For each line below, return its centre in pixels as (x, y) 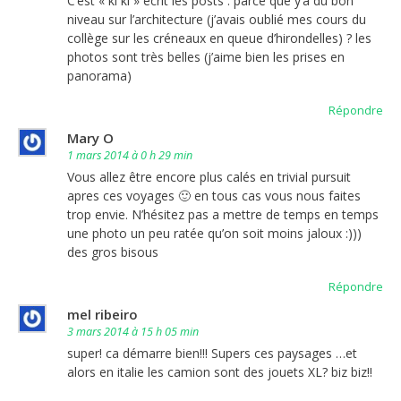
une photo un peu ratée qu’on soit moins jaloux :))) (214, 233)
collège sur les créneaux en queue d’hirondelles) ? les (219, 38)
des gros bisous (113, 252)
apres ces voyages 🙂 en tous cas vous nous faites (214, 195)
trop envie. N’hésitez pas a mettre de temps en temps (223, 214)
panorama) (99, 75)
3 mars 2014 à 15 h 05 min (133, 331)
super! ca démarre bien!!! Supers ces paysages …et (212, 353)
